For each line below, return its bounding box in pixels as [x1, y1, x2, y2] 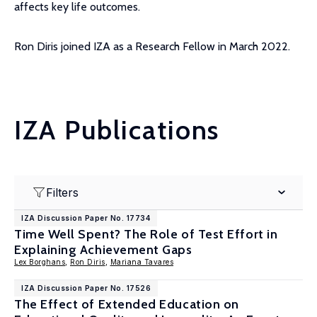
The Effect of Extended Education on [14, 296, 239, 312]
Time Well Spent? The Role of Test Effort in [14, 226, 278, 242]
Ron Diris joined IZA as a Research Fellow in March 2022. [14, 40, 290, 53]
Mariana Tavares [110, 258, 173, 266]
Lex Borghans [14, 258, 65, 266]
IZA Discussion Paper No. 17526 [21, 284, 151, 292]
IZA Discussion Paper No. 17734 [21, 214, 150, 222]
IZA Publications [14, 113, 220, 146]
